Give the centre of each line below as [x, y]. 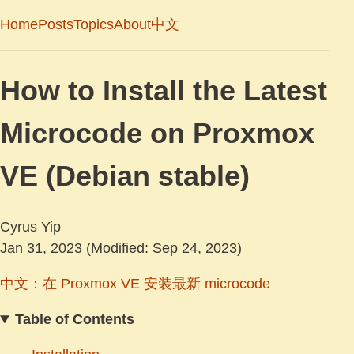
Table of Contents [75, 320]
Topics [94, 24]
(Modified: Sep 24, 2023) [162, 249]
